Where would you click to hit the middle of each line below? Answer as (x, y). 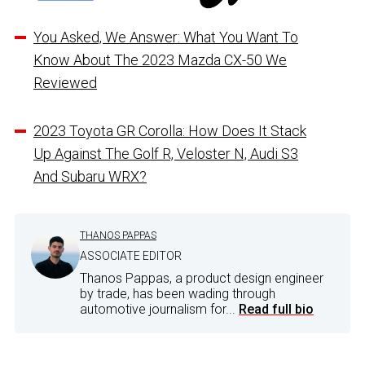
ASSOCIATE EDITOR (131, 255)
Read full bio (276, 309)
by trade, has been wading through (178, 293)
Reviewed (65, 82)
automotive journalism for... (159, 309)
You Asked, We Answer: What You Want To (166, 37)
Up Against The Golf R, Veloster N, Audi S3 (166, 153)
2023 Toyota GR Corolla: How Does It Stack (170, 130)
